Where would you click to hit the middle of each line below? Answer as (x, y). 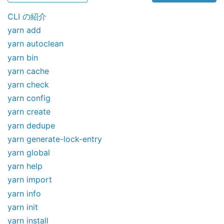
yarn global (29, 152)
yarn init (23, 207)
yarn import (30, 180)
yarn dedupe (31, 125)
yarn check (28, 85)
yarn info (24, 193)
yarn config (29, 98)
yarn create (29, 112)
